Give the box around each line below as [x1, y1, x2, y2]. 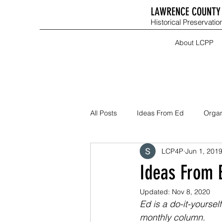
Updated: [140, 187, 172, 197]
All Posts [90, 108, 117, 117]
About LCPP [175, 38, 214, 47]
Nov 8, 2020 [172, 187, 210, 197]
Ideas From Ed [137, 108, 184, 117]
